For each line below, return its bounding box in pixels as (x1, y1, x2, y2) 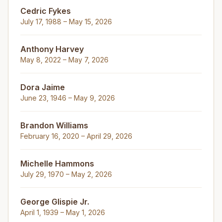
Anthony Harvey (20, 44, 84, 54)
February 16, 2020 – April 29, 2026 (20, 132, 132, 140)
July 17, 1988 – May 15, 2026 (20, 17, 112, 26)
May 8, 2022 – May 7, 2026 (20, 55, 109, 64)
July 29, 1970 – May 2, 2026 (20, 170, 112, 178)
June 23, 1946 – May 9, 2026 (20, 94, 115, 102)
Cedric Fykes (20, 6, 71, 16)
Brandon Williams (20, 120, 88, 130)
